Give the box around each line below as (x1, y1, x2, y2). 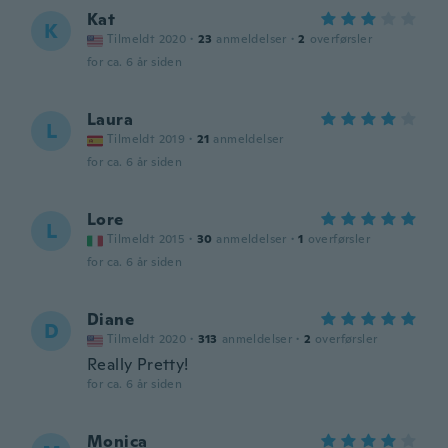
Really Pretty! (87, 354, 189, 375)
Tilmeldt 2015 (107, 231, 186, 247)
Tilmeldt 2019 (107, 131, 186, 147)
